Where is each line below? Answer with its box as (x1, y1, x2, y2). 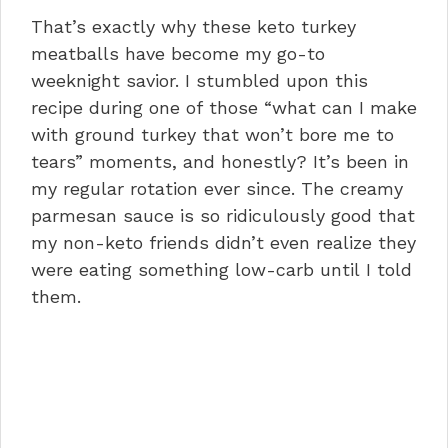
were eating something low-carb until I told (31, 259, 412, 281)
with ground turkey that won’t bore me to (31, 124, 394, 146)
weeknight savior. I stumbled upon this (31, 70, 368, 92)
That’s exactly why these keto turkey (31, 16, 356, 38)
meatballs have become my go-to (31, 43, 325, 65)
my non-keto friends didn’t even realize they (31, 232, 416, 254)
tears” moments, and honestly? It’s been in (31, 151, 409, 173)
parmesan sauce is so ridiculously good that (31, 205, 415, 227)
